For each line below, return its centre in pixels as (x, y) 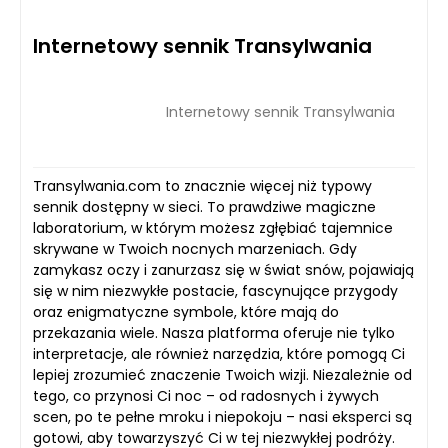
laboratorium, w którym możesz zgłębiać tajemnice (213, 228)
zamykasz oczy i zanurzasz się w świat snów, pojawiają (223, 270)
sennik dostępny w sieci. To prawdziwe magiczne (204, 207)
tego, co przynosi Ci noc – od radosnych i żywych (206, 396)
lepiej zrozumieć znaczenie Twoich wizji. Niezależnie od (222, 375)
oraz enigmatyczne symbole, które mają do (186, 312)
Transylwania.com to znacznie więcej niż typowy (202, 186)
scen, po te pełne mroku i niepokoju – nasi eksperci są (222, 417)
